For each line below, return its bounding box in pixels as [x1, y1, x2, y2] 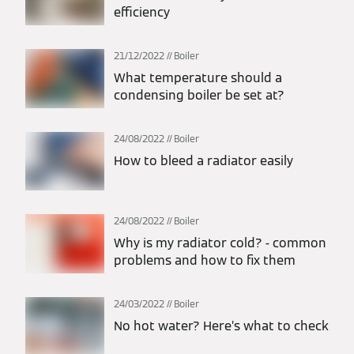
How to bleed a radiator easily [114, 152, 293, 169]
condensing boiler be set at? [114, 86, 284, 104]
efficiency [114, 4, 170, 21]
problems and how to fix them [114, 252, 296, 269]
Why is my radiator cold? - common [114, 235, 326, 252]
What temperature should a [114, 69, 282, 86]
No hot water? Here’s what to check [114, 317, 329, 334]
